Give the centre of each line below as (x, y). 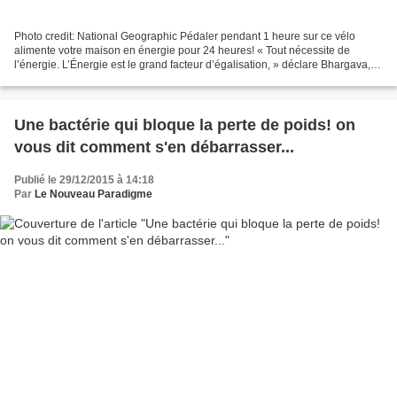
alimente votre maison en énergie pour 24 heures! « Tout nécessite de (182, 51)
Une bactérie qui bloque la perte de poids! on (185, 125)
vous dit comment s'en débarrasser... (154, 148)
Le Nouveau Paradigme (93, 195)
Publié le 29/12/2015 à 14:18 (84, 180)
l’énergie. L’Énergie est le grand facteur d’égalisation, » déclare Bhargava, (192, 65)
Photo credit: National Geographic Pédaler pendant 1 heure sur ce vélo (185, 37)
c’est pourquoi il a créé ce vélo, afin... (103, 79)
